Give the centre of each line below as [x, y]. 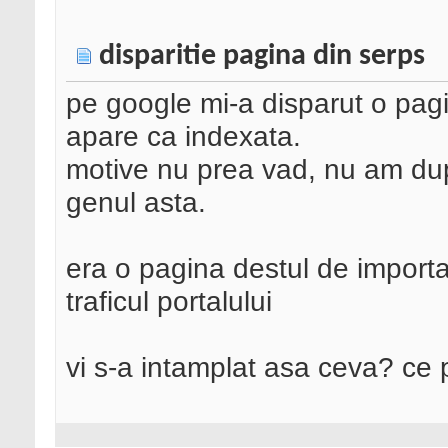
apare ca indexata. [183, 136]
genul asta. [136, 202]
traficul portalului [169, 301]
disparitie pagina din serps [262, 57]
